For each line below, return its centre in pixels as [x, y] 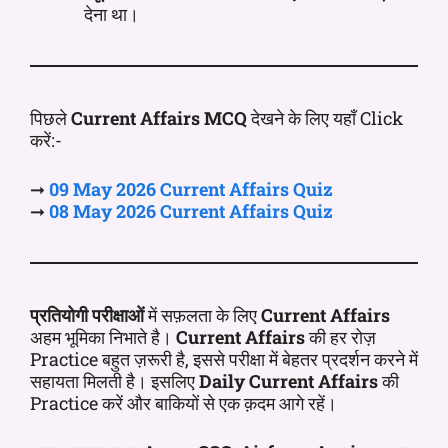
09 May [80, 188]
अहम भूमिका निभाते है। [103, 336]
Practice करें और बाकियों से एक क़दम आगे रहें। [183, 402]
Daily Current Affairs [288, 380]
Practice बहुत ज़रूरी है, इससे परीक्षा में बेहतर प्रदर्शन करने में [224, 358]
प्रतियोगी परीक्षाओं [87, 314]
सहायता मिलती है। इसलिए [114, 380]
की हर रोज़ [340, 336]
